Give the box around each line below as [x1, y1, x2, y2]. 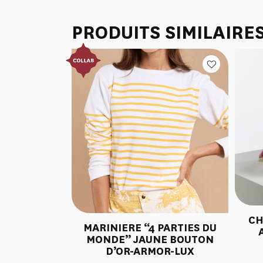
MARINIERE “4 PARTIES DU [83, 220, 217, 235]
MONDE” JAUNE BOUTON [86, 232, 214, 247]
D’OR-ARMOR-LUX [105, 244, 194, 258]
